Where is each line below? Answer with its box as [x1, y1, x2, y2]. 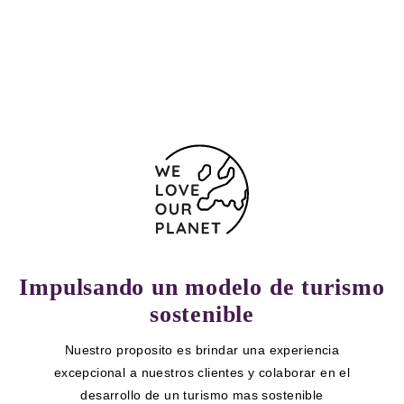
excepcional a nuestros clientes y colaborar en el [53, 364, 351, 380]
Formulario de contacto [69, 37, 210, 52]
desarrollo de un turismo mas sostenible [80, 387, 324, 402]
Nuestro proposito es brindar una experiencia [64, 342, 340, 357]
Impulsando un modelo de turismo [19, 273, 385, 300]
